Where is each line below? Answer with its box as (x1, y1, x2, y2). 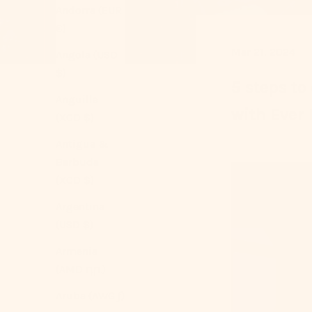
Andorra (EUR (56, 3, 122, 17)
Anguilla (56, 93, 98, 107)
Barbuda (56, 155, 99, 169)
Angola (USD (56, 48, 118, 62)
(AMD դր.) (56, 263, 106, 276)
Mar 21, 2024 (231, 45, 295, 58)
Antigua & (56, 137, 109, 151)
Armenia (56, 244, 97, 258)
